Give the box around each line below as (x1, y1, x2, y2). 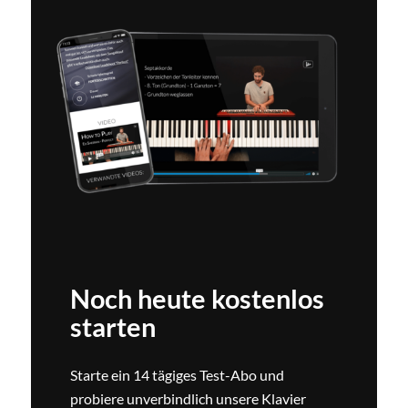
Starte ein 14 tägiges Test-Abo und (70, 365, 285, 383)
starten (70, 311, 157, 343)
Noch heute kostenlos (70, 283, 325, 315)
